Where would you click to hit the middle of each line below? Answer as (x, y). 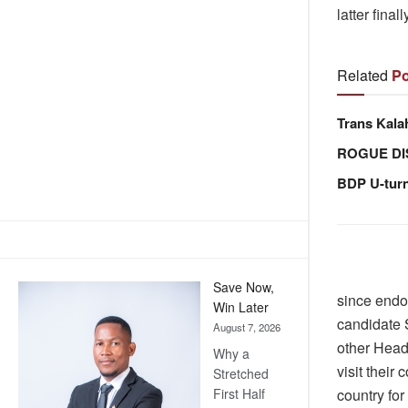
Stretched (241, 374)
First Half (239, 394)
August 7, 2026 (247, 327)
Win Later (241, 307)
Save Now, (244, 287)
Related (362, 75)
